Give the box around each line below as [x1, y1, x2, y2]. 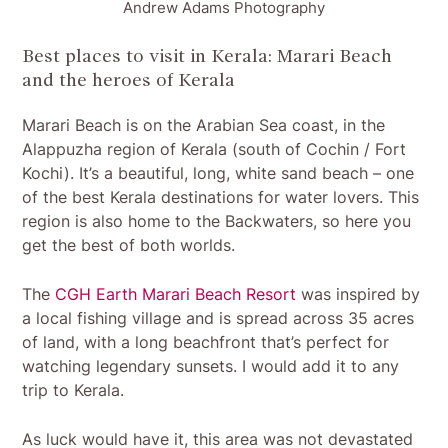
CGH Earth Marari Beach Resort [55, 283, 297, 304]
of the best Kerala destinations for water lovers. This [22, 186, 420, 207]
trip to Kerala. [22, 379, 125, 400]
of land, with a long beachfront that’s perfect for [22, 331, 390, 352]
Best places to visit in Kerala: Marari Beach [22, 47, 393, 66]
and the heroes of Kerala [22, 71, 236, 90]
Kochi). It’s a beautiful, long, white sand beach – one [22, 162, 415, 183]
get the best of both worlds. [22, 234, 236, 255]
